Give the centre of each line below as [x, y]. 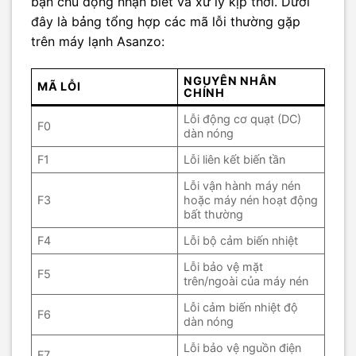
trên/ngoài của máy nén [246, 281]
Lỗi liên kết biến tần [235, 159]
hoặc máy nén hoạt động [251, 199]
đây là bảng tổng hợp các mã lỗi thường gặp [166, 21]
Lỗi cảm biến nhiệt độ [241, 307]
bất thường [214, 214]
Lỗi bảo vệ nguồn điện [243, 347]
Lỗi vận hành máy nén [242, 185]
